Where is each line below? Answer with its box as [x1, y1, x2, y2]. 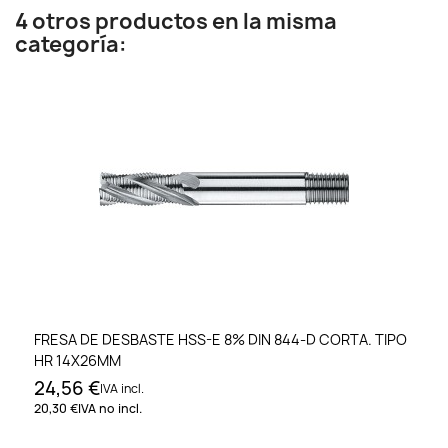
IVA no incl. [78, 400, 142, 418]
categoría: [15, 30, 127, 59]
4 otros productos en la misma [15, 7, 337, 36]
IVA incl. [100, 380, 144, 398]
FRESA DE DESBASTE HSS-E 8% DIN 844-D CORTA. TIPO [34, 330, 407, 350]
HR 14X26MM [34, 351, 121, 371]
